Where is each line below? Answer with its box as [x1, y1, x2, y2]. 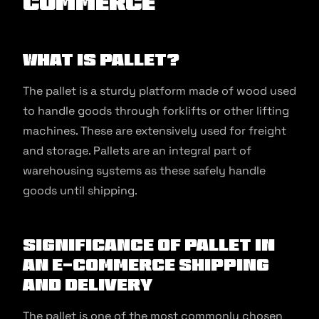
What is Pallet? [23, 51, 179, 68]
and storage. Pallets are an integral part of [23, 143, 251, 158]
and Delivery [23, 276, 152, 293]
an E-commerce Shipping [23, 256, 269, 273]
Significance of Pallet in [23, 236, 275, 253]
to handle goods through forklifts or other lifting [23, 103, 289, 118]
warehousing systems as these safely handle [23, 163, 266, 178]
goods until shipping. [23, 183, 140, 198]
